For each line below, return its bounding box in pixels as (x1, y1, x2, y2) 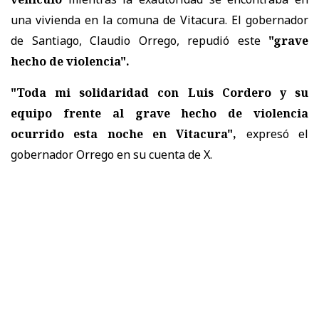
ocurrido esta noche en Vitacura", (11, 125, 237, 142)
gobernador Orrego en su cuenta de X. (11, 146, 212, 162)
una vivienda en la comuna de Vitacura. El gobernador (11, 11, 308, 28)
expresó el (236, 125, 309, 142)
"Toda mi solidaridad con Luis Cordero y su (11, 84, 308, 100)
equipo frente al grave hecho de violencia (11, 105, 308, 121)
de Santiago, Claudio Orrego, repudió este (11, 32, 261, 48)
